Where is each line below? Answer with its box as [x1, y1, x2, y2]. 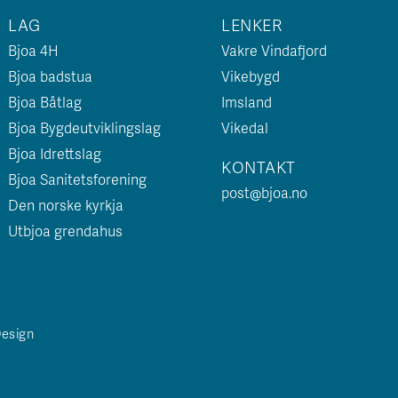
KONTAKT [221, 155, 296, 178]
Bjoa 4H [8, 40, 59, 60]
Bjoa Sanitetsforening [8, 169, 147, 189]
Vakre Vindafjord [221, 40, 327, 60]
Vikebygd [221, 66, 280, 86]
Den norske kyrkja [8, 195, 123, 215]
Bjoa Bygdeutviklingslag [8, 117, 161, 138]
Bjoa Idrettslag [8, 143, 101, 163]
